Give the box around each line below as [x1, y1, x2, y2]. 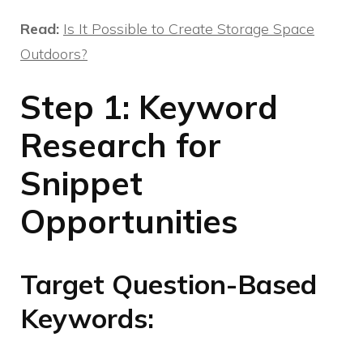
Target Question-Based [20, 267, 317, 301]
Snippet [20, 163, 143, 204]
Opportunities [20, 201, 238, 242]
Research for [20, 125, 221, 166]
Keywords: [20, 301, 154, 335]
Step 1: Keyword [20, 87, 278, 128]
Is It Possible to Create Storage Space [63, 19, 314, 39]
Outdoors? [20, 45, 88, 64]
